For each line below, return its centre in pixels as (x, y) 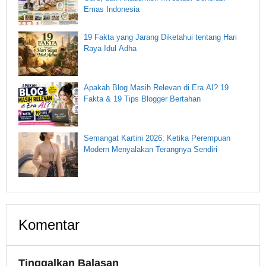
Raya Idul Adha (110, 48)
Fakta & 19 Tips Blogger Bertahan (142, 99)
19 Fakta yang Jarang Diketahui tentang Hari (160, 37)
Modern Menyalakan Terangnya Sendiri (151, 149)
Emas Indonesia (112, 9)
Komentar (49, 224)
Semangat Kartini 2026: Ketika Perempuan (157, 138)
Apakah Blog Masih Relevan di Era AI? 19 (156, 87)
